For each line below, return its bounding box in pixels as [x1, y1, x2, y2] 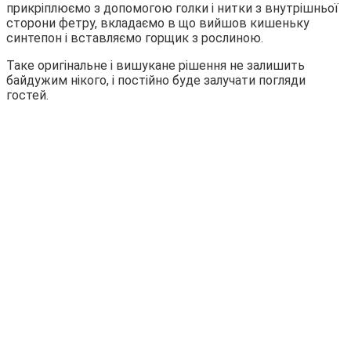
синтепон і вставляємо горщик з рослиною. [6, 31, 263, 46]
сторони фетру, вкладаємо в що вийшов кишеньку [6, 16, 309, 31]
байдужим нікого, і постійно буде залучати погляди [6, 73, 306, 89]
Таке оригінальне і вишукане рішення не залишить [6, 58, 305, 74]
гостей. [6, 88, 49, 103]
